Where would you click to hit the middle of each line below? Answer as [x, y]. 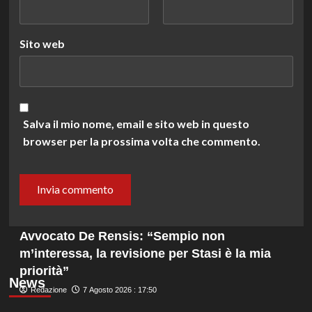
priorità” [44, 271]
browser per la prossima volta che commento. [141, 141]
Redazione [48, 289]
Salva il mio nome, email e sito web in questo [136, 123]
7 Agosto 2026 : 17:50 [119, 289]
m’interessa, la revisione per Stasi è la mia [145, 253]
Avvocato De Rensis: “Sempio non [122, 236]
